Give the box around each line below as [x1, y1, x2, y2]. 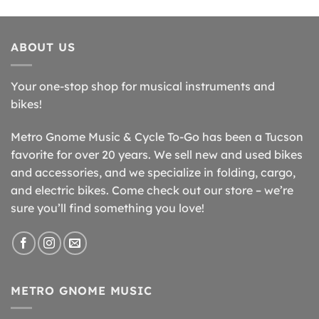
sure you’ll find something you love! [11, 200, 204, 215]
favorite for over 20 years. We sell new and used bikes [11, 147, 303, 162]
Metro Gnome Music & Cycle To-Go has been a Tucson [11, 129, 303, 144]
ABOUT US [11, 40, 75, 55]
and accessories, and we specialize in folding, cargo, [11, 164, 296, 179]
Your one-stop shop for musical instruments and [11, 78, 275, 93]
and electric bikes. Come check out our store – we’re [11, 182, 293, 197]
